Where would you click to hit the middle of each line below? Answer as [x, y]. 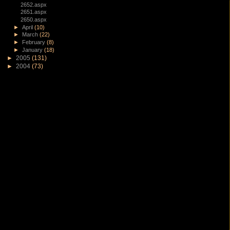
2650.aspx [34, 19]
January [33, 50]
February [35, 42]
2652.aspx [34, 4]
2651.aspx [34, 12]
